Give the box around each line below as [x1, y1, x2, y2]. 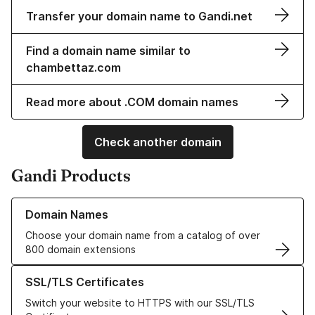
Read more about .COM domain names [26, 95, 238, 110]
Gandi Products [11, 165, 131, 186]
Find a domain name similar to [26, 44, 191, 58]
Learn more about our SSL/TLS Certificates [11, 266, 214, 278]
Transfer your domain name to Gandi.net [26, 9, 252, 24]
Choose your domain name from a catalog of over [25, 229, 260, 242]
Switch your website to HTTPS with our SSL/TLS [25, 297, 255, 309]
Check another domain [94, 135, 221, 150]
